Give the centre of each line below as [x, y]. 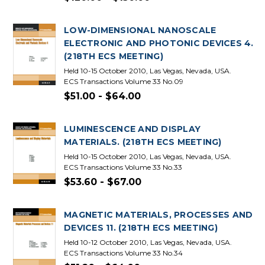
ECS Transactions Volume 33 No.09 [124, 81]
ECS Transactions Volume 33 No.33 [123, 167]
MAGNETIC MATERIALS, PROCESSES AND [159, 215]
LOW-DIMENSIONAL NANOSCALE [140, 30]
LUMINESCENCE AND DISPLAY [132, 129]
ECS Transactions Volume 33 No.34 [123, 253]
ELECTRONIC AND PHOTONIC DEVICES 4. [159, 43]
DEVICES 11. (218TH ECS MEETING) [141, 228]
